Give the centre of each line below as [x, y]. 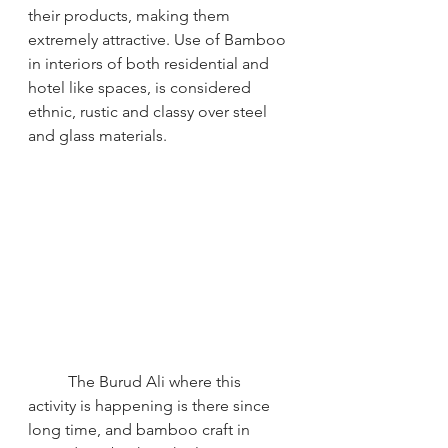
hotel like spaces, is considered [141, 88]
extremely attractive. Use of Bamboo [159, 40]
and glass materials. [97, 136]
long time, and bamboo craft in [141, 429]
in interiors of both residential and [150, 64]
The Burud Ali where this [156, 381]
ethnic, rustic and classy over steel [149, 112]
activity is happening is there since [151, 405]
